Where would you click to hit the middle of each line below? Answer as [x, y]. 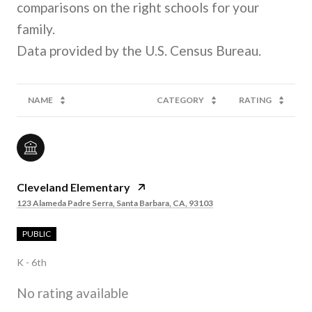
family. [36, 29]
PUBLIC [39, 233]
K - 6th [32, 262]
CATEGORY [180, 100]
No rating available [73, 292]
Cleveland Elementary [73, 187]
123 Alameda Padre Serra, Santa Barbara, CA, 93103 [115, 203]
